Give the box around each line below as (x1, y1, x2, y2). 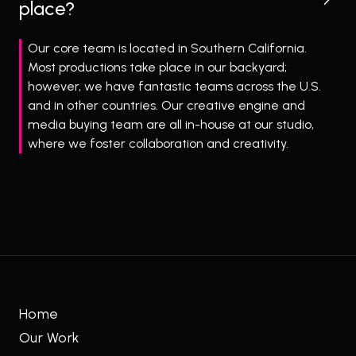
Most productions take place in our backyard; (28, 60, 287, 75)
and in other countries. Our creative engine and (28, 98, 305, 114)
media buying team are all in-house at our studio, (28, 117, 314, 133)
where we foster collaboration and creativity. (28, 136, 288, 152)
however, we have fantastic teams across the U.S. (28, 79, 321, 95)
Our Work (19, 329, 79, 346)
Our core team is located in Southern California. (28, 41, 307, 56)
